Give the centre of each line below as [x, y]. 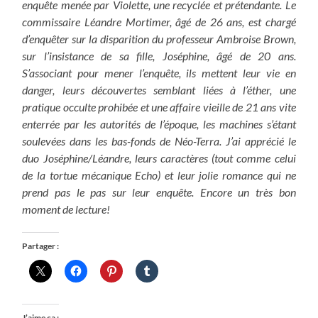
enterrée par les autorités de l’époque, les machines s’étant [159, 124]
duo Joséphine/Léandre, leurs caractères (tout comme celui [159, 158]
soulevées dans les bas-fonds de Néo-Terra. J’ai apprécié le [159, 141]
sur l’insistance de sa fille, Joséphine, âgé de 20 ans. [159, 55]
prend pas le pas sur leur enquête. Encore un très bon [159, 192]
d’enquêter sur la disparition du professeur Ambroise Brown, [159, 38]
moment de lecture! [66, 209]
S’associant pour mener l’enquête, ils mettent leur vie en [159, 72]
